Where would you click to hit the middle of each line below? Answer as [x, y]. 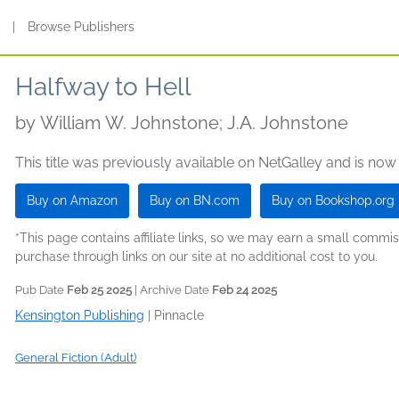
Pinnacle [179, 315]
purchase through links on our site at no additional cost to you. [196, 256]
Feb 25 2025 [99, 290]
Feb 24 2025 [244, 290]
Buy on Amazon [72, 200]
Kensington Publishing [80, 315]
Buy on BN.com [195, 200]
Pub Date [41, 290]
